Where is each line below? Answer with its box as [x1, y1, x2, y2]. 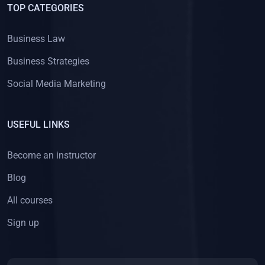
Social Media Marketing [7, 77, 106, 89]
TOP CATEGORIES [7, 2, 84, 14]
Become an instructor [7, 149, 96, 161]
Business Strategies [7, 55, 89, 67]
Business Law [7, 33, 65, 44]
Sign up [7, 216, 39, 228]
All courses [7, 194, 53, 206]
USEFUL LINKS [7, 118, 70, 130]
